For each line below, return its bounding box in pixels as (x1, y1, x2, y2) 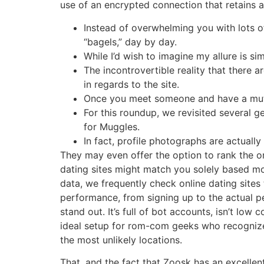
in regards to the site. (84, 78, 179, 90)
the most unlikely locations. (60, 233, 182, 246)
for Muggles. (84, 120, 140, 133)
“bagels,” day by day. (84, 35, 177, 48)
